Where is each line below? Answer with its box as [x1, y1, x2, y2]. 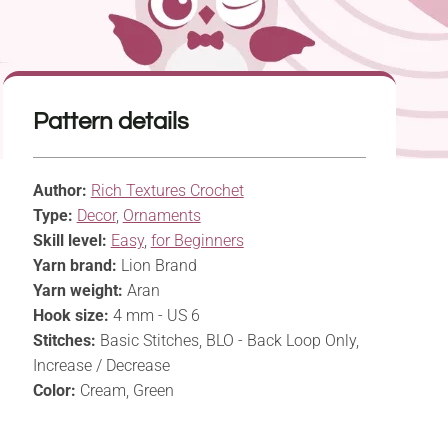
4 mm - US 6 [108, 306, 200, 326]
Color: [32, 381, 76, 401]
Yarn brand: [32, 256, 117, 276]
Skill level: [32, 231, 107, 251]
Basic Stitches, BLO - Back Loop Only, [95, 331, 359, 351]
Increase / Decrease [32, 356, 170, 376]
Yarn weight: [32, 281, 123, 301]
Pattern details [32, 109, 189, 135]
